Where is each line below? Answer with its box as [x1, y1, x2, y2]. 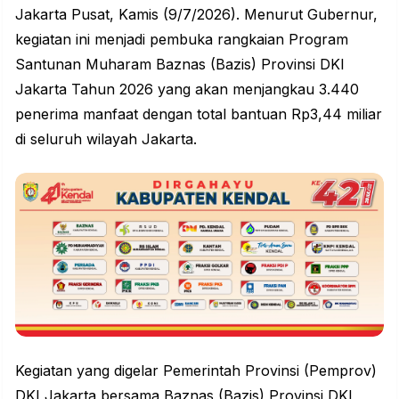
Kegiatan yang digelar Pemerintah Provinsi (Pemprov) [15, 362, 377, 380]
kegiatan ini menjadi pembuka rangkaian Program [15, 30, 348, 49]
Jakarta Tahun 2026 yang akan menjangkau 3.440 [15, 80, 359, 99]
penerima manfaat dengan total [15, 105, 231, 124]
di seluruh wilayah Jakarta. [15, 130, 197, 149]
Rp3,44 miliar [287, 105, 382, 124]
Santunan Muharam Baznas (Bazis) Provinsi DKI [15, 55, 345, 74]
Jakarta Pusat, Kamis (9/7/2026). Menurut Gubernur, [15, 5, 378, 24]
